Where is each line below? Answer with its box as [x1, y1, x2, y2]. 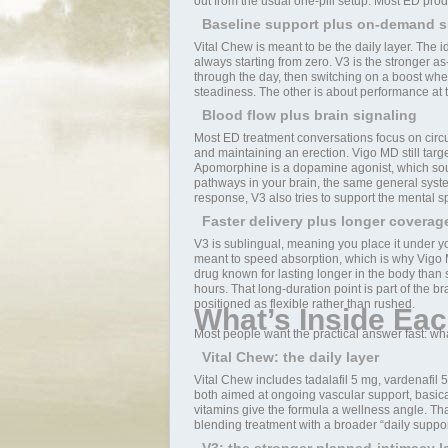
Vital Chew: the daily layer [201, 349, 379, 365]
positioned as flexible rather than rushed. [193, 297, 415, 311]
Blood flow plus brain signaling [201, 107, 417, 123]
